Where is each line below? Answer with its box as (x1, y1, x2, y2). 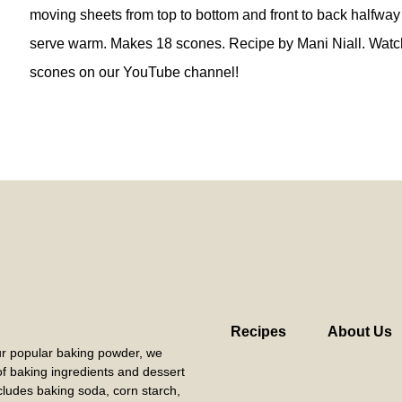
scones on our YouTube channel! (29, 64, 239, 80)
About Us (327, 323, 392, 339)
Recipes (230, 323, 286, 339)
